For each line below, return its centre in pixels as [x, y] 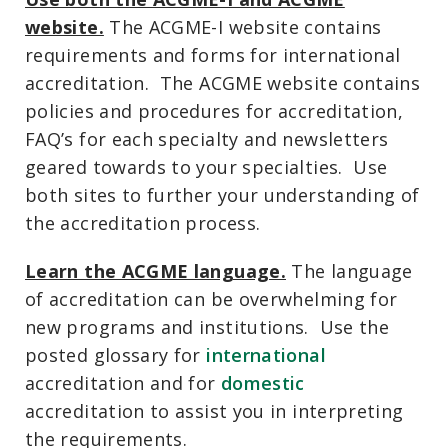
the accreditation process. [143, 222]
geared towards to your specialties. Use [206, 166]
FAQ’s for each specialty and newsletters [207, 138]
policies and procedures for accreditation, [214, 110]
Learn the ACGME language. [155, 270]
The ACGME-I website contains [242, 26]
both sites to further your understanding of [222, 194]
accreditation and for [123, 382]
